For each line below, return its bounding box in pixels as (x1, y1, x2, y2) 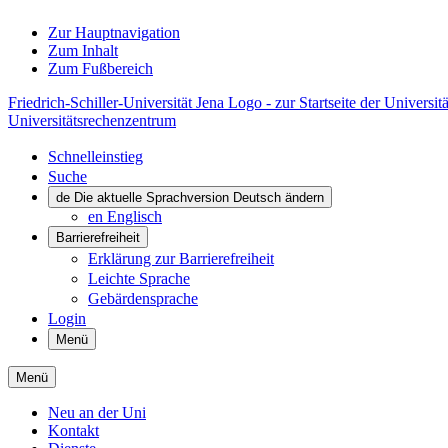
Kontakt (48, 422, 99, 439)
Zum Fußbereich (48, 60, 153, 77)
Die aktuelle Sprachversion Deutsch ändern (74, 190, 324, 205)
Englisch (107, 208, 162, 225)
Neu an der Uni (48, 404, 146, 421)
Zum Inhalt (48, 42, 118, 59)
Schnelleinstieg (48, 148, 143, 165)
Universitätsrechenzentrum (8, 112, 176, 129)
